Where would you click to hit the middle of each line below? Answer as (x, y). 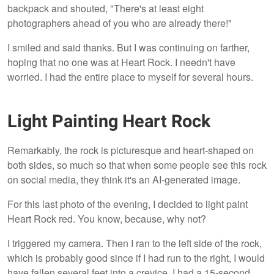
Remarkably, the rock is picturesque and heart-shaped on (131, 150)
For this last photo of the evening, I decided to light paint (128, 204)
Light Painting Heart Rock (109, 122)
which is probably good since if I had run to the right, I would (136, 258)
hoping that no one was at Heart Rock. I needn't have (121, 62)
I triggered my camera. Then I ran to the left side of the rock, (135, 243)
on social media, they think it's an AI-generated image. (124, 180)
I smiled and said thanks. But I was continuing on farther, (128, 47)
